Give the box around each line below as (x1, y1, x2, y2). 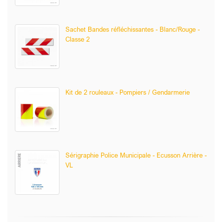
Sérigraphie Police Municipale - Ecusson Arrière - (65, 151, 207, 159)
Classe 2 (65, 35, 90, 43)
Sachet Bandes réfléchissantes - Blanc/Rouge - (65, 25, 200, 33)
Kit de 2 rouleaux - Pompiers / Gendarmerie (65, 88, 190, 96)
